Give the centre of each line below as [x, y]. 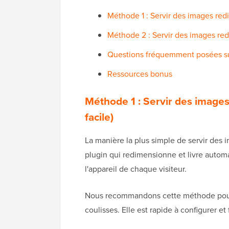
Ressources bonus [140, 74]
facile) [99, 117]
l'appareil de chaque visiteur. [136, 169]
